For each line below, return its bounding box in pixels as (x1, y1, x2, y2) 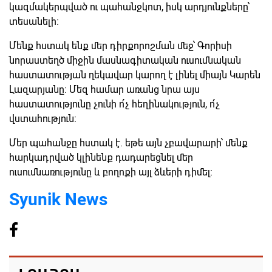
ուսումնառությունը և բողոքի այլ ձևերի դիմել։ (9, 166, 212, 178)
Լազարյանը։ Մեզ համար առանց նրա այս (9, 84, 200, 96)
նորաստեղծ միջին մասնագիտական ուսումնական (9, 55, 241, 67)
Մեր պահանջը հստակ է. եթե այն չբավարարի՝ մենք (9, 137, 248, 149)
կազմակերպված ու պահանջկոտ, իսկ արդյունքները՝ (9, 1, 250, 13)
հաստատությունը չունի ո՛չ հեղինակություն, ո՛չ (9, 98, 220, 110)
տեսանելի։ (9, 16, 59, 28)
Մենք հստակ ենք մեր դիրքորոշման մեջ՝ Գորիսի (9, 40, 232, 52)
